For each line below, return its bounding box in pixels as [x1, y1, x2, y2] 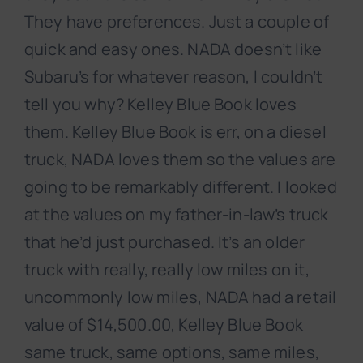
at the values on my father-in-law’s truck [24, 203, 329, 226]
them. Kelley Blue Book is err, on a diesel [24, 121, 327, 143]
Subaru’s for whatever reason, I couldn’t [24, 66, 323, 88]
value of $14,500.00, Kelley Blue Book [24, 314, 303, 336]
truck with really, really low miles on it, [24, 258, 310, 281]
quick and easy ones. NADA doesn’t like [24, 38, 322, 61]
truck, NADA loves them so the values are [24, 148, 336, 171]
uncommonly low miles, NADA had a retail [24, 286, 337, 309]
